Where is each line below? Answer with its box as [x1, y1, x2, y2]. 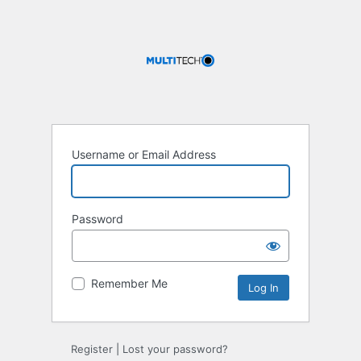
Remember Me [91, 276, 168, 291]
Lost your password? [122, 342, 228, 356]
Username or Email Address [72, 147, 216, 162]
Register [71, 342, 113, 356]
